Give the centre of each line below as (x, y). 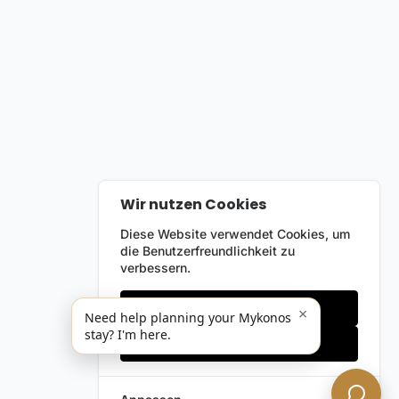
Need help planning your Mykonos (188, 318)
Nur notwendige (239, 308)
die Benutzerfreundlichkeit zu (208, 251)
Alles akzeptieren (239, 344)
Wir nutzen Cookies (194, 204)
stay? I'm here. (128, 334)
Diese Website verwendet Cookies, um (236, 234)
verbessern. (156, 268)
